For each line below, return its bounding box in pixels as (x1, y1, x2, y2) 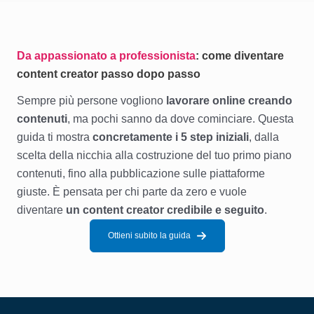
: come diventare (196, 49, 284, 62)
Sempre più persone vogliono (17, 94, 166, 107)
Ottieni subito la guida (107, 231, 191, 241)
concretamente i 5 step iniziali (93, 130, 249, 143)
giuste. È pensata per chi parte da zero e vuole (17, 185, 247, 198)
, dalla (249, 130, 279, 143)
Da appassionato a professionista (17, 49, 196, 62)
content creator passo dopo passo (17, 67, 200, 80)
